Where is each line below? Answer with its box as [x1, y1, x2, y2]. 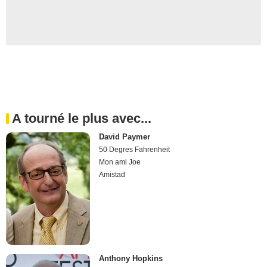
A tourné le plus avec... [12, 111, 151, 126]
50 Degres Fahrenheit [99, 145, 170, 154]
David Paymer [99, 132, 151, 142]
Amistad [99, 170, 126, 179]
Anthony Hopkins [99, 253, 163, 263]
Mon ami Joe [99, 158, 141, 167]
